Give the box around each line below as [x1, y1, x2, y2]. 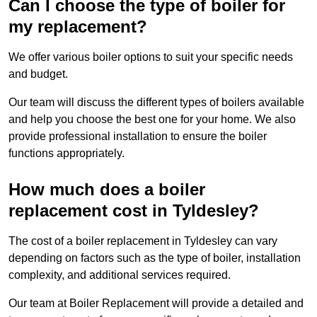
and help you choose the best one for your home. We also [8, 113, 296, 126]
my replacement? [8, 17, 147, 37]
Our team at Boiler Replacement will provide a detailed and [8, 297, 304, 310]
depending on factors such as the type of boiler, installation [8, 252, 301, 265]
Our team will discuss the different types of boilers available [8, 96, 304, 109]
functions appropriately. [8, 147, 125, 160]
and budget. [8, 68, 68, 81]
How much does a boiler [8, 180, 205, 200]
